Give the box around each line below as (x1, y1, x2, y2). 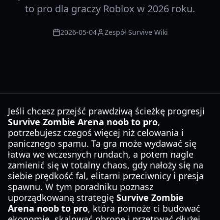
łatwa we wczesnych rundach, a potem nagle (8, 148, 193, 160)
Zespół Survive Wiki (104, 27, 168, 37)
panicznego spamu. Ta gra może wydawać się (8, 137, 196, 149)
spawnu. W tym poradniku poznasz (8, 181, 153, 192)
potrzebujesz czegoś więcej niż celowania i (8, 127, 184, 138)
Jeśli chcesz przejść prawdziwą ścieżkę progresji (8, 105, 205, 117)
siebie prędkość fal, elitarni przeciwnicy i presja (8, 170, 204, 182)
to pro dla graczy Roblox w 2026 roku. (25, 2, 195, 15)
